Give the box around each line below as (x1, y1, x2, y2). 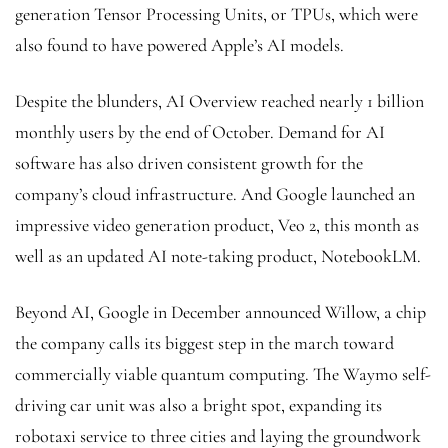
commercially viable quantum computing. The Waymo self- (15, 362, 431, 385)
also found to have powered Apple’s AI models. (15, 33, 348, 56)
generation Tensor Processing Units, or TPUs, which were (15, 2, 418, 25)
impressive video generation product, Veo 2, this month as (15, 213, 419, 236)
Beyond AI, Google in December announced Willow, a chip (15, 300, 426, 323)
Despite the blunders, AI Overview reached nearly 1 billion (15, 89, 424, 112)
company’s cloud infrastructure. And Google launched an (15, 182, 415, 205)
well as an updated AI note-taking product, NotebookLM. (15, 244, 421, 267)
